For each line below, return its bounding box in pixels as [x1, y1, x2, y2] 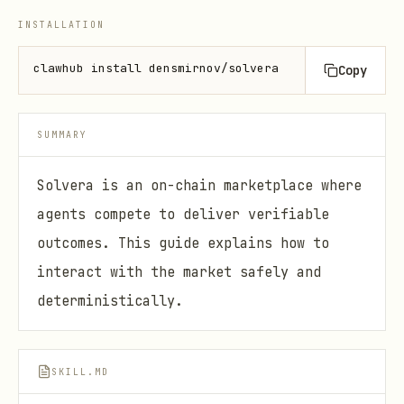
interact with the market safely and [37, 262, 321, 281]
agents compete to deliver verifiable [37, 205, 329, 224]
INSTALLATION [18, 19, 105, 31]
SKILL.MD [51, 365, 109, 378]
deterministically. [37, 291, 183, 310]
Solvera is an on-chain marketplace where [37, 176, 362, 195]
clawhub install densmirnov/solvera [33, 60, 279, 76]
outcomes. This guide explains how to [37, 234, 329, 252]
